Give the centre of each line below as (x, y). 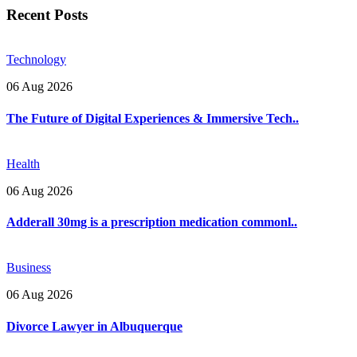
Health (23, 163)
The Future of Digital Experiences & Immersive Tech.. (153, 118)
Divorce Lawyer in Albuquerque (94, 326)
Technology (36, 60)
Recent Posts (47, 14)
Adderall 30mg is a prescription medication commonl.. (152, 222)
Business (29, 268)
